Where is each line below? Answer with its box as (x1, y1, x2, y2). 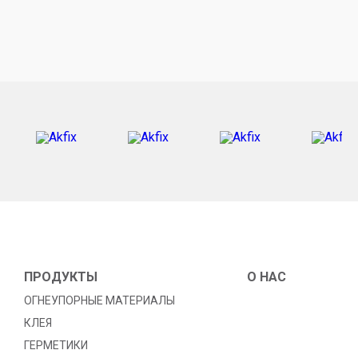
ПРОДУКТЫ (24, 269, 97, 284)
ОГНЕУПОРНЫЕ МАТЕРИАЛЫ (24, 294, 175, 307)
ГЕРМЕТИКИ (24, 339, 88, 352)
